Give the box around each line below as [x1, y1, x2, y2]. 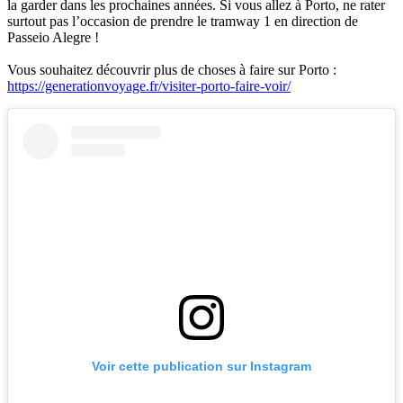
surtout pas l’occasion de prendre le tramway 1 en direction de [7, 13, 358, 30]
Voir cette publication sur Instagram [92, 359, 311, 374]
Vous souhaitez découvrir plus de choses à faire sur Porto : [7, 62, 336, 78]
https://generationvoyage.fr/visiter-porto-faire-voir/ [7, 78, 291, 94]
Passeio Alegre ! [7, 30, 99, 46]
